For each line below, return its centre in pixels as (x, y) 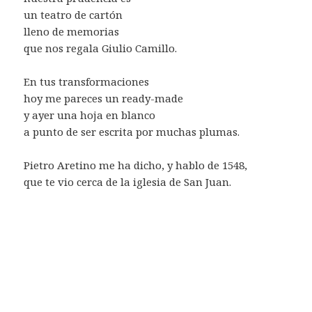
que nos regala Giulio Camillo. (101, 48)
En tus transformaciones (87, 81)
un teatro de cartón (73, 14)
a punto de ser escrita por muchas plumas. (132, 131)
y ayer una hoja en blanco (90, 115)
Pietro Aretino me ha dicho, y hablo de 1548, (136, 165)
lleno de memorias (72, 31)
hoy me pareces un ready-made (104, 98)
